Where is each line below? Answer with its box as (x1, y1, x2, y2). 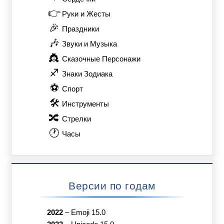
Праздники (62, 25, 99, 33)
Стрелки (62, 115, 91, 123)
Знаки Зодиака (62, 70, 113, 78)
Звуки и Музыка (62, 40, 117, 48)
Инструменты (62, 100, 109, 108)
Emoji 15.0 (70, 208, 105, 216)
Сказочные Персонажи (62, 55, 141, 63)
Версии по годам (68, 179, 155, 191)
